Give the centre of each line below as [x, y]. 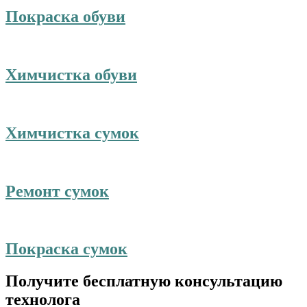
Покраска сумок [66, 249]
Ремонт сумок [57, 191]
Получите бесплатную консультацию [144, 281]
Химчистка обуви [71, 75]
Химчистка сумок [72, 133]
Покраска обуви [65, 17]
